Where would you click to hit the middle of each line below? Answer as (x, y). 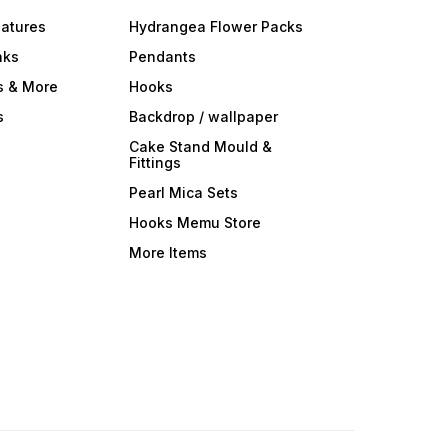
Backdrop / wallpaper (203, 116)
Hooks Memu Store (194, 222)
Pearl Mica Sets (183, 192)
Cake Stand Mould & (200, 146)
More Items (167, 252)
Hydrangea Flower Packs (215, 26)
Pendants (162, 56)
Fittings (154, 162)
